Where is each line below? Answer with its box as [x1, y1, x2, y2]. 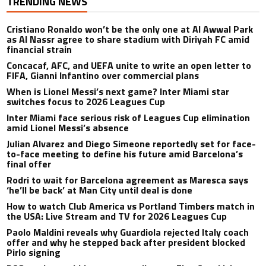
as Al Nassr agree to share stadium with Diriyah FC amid [7, 31, 250, 46]
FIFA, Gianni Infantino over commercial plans [7, 68, 199, 83]
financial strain [7, 42, 72, 56]
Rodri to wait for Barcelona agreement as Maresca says [7, 172, 249, 187]
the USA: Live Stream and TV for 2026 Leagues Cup [7, 208, 227, 223]
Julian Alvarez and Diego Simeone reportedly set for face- [7, 136, 256, 151]
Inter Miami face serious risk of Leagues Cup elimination [7, 110, 251, 125]
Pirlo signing [7, 245, 61, 259]
